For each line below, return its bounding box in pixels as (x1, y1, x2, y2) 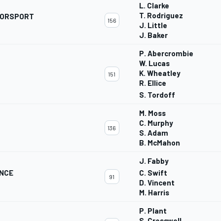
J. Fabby (139, 156, 169, 166)
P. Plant (139, 206, 167, 216)
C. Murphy (139, 118, 173, 128)
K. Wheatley (139, 69, 181, 78)
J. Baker (139, 31, 168, 40)
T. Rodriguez (139, 11, 183, 20)
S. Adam (139, 128, 168, 138)
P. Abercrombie (139, 49, 193, 58)
